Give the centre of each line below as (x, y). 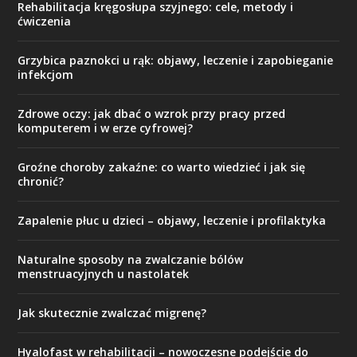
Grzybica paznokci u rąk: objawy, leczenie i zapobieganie (176, 61)
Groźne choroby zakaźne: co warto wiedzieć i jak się (162, 167)
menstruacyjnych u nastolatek (104, 274)
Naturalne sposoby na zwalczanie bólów (131, 260)
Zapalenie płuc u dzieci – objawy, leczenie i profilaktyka (172, 221)
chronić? (41, 182)
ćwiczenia (45, 22)
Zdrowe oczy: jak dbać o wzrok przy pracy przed (152, 114)
